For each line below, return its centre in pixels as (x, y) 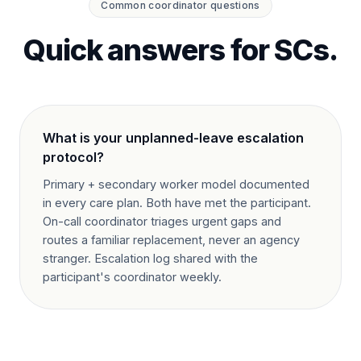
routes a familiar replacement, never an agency (171, 240)
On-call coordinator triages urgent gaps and (162, 221)
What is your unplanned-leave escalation (173, 138)
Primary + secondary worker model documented (176, 184)
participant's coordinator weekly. (132, 277)
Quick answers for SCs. (180, 50)
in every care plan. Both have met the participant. (177, 203)
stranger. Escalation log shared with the (150, 258)
